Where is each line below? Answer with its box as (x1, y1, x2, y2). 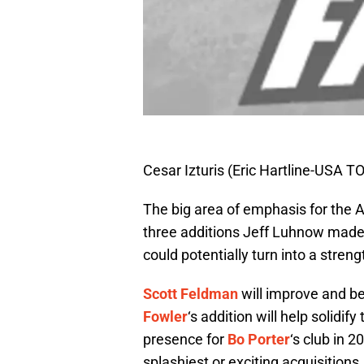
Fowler (143, 308, 188, 326)
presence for (143, 331, 227, 349)
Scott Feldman (143, 285, 238, 303)
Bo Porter (227, 331, 290, 349)
